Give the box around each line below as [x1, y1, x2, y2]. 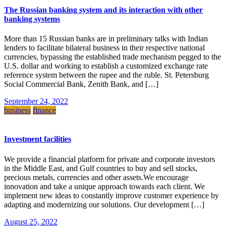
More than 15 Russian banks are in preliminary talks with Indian [4, 34, 208, 43]
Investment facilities [4, 135, 71, 144]
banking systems [4, 14, 60, 23]
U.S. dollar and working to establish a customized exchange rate [4, 62, 208, 70]
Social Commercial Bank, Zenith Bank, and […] [4, 80, 158, 88]
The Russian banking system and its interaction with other [4, 5, 203, 14]
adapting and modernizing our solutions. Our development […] [4, 200, 204, 209]
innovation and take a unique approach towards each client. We [4, 182, 205, 191]
